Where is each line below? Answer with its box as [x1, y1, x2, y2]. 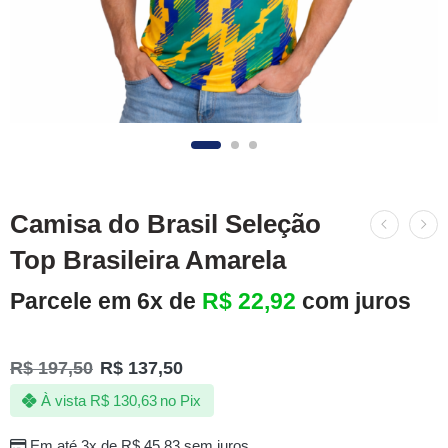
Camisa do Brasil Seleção [10, 209, 321, 239]
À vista [40, 392, 86, 409]
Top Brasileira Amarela [10, 245, 286, 275]
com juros [302, 288, 411, 314]
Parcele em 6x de [10, 288, 202, 314]
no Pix [160, 392, 202, 409]
